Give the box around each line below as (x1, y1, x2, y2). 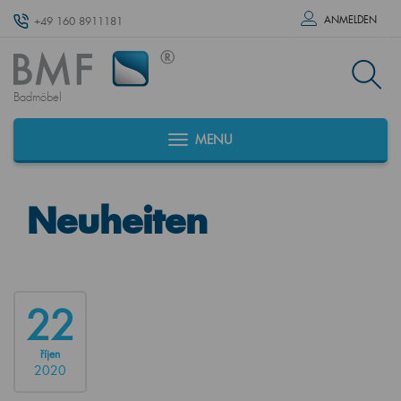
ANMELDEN (324, 13, 377, 26)
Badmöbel (13, 90, 62, 106)
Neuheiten (27, 198, 208, 243)
